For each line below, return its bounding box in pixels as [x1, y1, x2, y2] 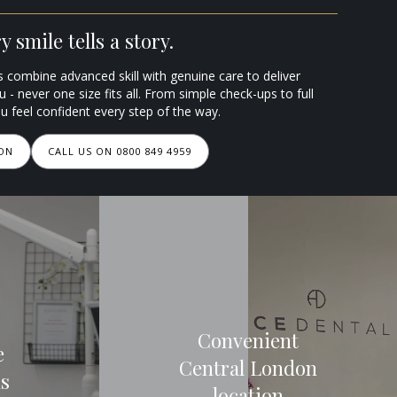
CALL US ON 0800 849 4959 [48, 144, 192, 159]
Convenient [198, 326, 299, 354]
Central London [179, 354, 317, 381]
